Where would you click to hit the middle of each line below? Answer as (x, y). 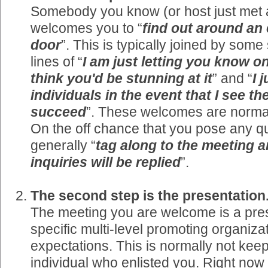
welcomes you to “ (86, 28)
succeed (58, 112)
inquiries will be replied (106, 162)
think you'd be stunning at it (121, 78)
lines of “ (57, 61)
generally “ (63, 145)
